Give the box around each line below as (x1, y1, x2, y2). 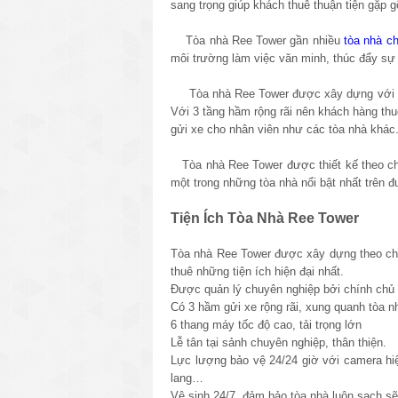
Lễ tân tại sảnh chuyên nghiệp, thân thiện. (171, 335, 386, 349)
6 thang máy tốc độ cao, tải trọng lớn (171, 317, 362, 331)
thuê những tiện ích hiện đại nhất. (171, 264, 344, 278)
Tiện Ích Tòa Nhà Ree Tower (171, 210, 359, 226)
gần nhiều (286, 33, 345, 47)
